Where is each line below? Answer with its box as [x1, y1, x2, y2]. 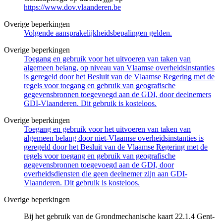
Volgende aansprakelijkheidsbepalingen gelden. [24, 28, 172, 37]
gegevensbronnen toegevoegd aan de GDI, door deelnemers [24, 90, 211, 99]
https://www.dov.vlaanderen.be [24, 2, 121, 11]
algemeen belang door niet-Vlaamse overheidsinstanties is [24, 133, 204, 142]
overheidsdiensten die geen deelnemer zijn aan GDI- [24, 169, 187, 178]
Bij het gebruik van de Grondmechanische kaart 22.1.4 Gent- [24, 212, 215, 221]
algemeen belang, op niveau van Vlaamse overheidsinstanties [24, 63, 215, 72]
